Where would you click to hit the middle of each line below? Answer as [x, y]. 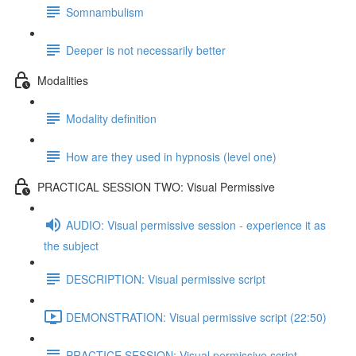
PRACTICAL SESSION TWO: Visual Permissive [156, 186]
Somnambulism [105, 12]
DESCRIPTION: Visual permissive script [166, 279]
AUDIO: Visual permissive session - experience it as [196, 224]
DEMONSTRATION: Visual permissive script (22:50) [196, 317]
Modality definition [111, 118]
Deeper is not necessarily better [146, 50]
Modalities [63, 80]
